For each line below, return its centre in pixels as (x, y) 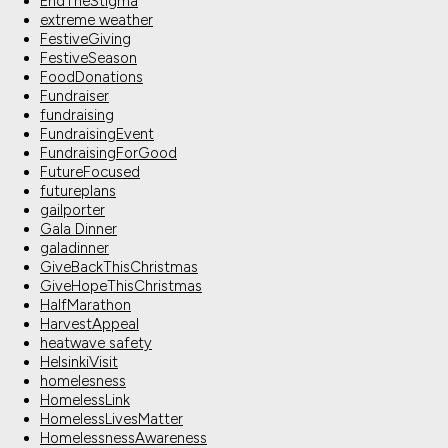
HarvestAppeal (89, 324)
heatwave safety (96, 343)
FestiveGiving (85, 39)
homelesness (83, 381)
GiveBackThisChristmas (119, 267)
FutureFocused (90, 172)
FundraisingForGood (108, 153)
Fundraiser (74, 96)
